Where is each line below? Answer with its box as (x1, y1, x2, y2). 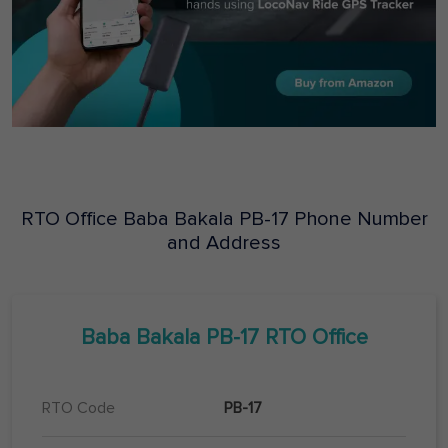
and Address (167, 233, 281, 254)
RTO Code (42, 400, 115, 417)
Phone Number (288, 209, 428, 230)
